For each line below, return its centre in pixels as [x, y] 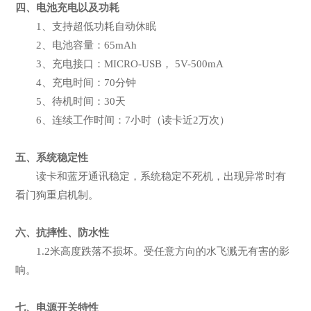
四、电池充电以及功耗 [68, 7]
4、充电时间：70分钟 [86, 82]
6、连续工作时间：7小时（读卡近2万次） [133, 120]
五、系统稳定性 [52, 157]
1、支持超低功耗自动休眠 [96, 26]
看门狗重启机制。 [57, 195]
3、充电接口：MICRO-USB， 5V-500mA [130, 64]
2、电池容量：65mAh [87, 45]
